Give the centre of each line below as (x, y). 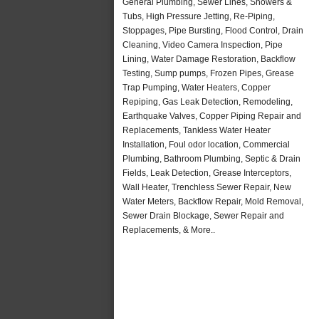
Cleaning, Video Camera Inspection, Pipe (203, 45)
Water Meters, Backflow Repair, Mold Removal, (213, 201)
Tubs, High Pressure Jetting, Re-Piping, (199, 16)
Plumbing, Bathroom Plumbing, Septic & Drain (211, 158)
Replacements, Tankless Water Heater (197, 130)
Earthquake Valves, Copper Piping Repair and (212, 116)
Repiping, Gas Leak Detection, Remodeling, (208, 101)
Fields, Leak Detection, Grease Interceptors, (207, 173)
